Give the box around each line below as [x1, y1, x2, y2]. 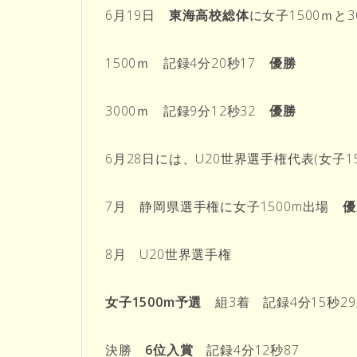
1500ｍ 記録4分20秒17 [105, 53, 269, 72]
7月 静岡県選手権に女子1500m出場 [105, 197, 343, 215]
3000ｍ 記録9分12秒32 [105, 101, 269, 120]
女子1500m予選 [105, 292, 215, 311]
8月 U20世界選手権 [105, 245, 232, 263]
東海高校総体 [168, 6, 249, 24]
